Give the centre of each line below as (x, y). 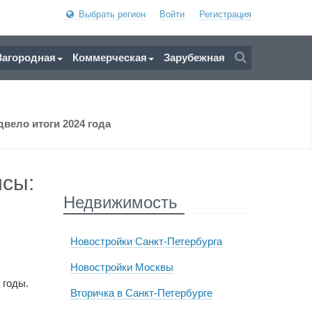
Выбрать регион (110, 14)
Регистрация (225, 14)
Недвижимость (120, 202)
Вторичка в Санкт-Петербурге (141, 293)
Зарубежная (194, 57)
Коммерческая (110, 57)
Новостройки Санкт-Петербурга (146, 241)
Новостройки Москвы (122, 267)
